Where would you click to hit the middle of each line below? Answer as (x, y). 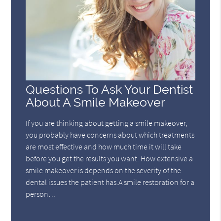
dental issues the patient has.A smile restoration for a (110, 182)
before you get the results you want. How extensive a (110, 159)
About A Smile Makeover (96, 103)
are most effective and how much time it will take (104, 147)
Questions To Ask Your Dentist (110, 90)
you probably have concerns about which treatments (110, 135)
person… (41, 194)
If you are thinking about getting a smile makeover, (107, 123)
